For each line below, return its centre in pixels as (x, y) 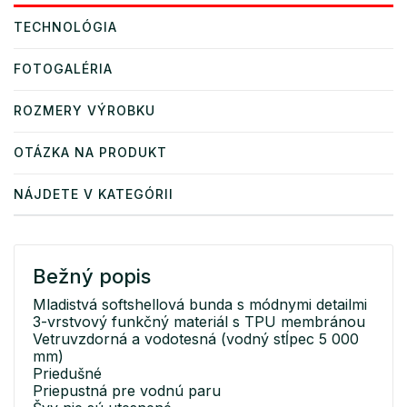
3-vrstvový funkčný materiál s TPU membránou (199, 321)
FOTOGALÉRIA (63, 68)
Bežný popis (92, 276)
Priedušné (67, 373)
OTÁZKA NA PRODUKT (90, 152)
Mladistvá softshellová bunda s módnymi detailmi (200, 304)
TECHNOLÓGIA (65, 26)
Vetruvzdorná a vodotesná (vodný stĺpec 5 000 (196, 338)
